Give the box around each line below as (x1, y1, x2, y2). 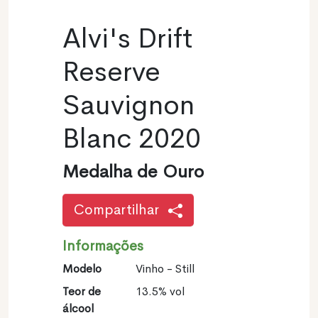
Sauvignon (62, 87, 194, 123)
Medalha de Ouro (62, 160, 204, 183)
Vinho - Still (135, 261, 194, 276)
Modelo (62, 261, 102, 276)
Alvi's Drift (62, 20, 192, 56)
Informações (62, 236, 143, 255)
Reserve (62, 53, 160, 89)
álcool (62, 300, 94, 316)
